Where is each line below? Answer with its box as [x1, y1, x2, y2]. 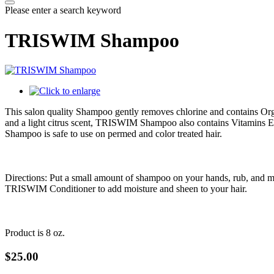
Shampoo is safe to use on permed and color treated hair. [5, 128, 224, 139]
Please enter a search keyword [5, 5, 121, 16]
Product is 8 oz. [5, 227, 65, 238]
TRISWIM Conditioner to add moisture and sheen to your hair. [5, 183, 250, 194]
